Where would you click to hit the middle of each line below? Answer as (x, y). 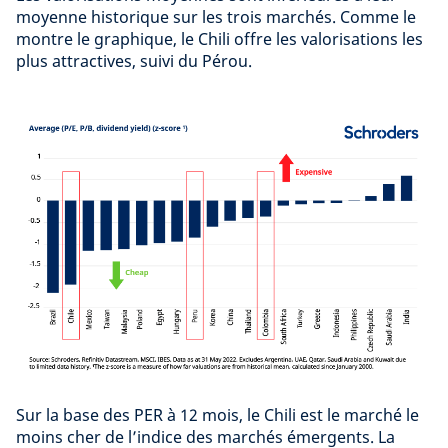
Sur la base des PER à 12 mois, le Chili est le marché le (217, 414)
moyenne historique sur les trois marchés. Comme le (216, 16)
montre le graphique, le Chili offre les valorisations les (219, 38)
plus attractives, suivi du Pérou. (134, 60)
